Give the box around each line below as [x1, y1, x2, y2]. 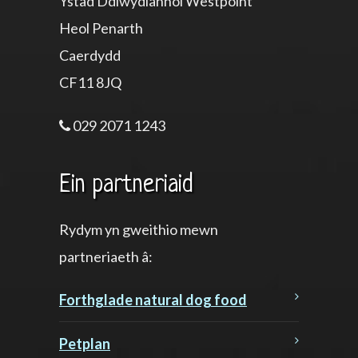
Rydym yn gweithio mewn [59, 221, 218, 239]
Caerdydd [59, 46, 121, 65]
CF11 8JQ [59, 74, 121, 92]
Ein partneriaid [59, 172, 193, 200]
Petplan [59, 335, 110, 353]
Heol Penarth [59, 19, 143, 38]
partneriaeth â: [59, 248, 153, 266]
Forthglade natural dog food [59, 291, 247, 309]
